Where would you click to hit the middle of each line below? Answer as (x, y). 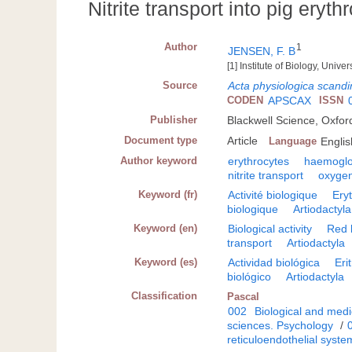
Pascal (244, 297)
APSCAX (290, 101)
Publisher (174, 120)
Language (293, 141)
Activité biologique (273, 195)
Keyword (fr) (168, 195)
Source (180, 86)
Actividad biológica (274, 263)
